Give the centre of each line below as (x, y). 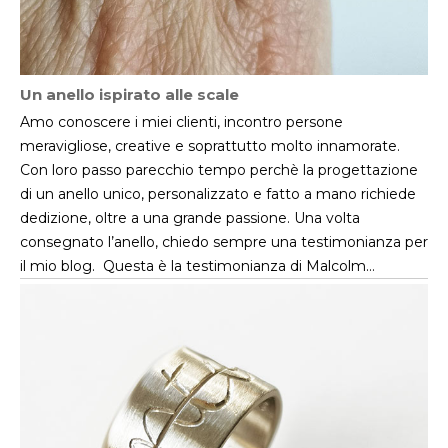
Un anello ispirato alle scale (129, 94)
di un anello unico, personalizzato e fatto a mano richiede (218, 193)
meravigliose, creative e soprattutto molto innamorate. (210, 145)
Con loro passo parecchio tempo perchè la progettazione (219, 169)
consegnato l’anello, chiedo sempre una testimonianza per (224, 241)
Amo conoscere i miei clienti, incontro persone (181, 121)
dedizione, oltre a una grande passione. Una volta (190, 217)
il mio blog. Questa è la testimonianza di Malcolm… (197, 265)
